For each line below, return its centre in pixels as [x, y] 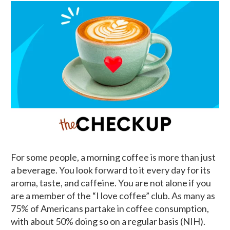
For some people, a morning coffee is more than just [113, 157]
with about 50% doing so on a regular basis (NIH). [108, 221]
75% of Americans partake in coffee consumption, [110, 208]
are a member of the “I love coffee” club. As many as [113, 195]
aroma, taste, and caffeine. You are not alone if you [111, 183]
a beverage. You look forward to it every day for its [111, 170]
